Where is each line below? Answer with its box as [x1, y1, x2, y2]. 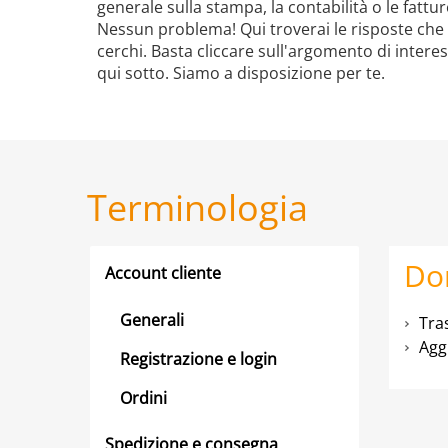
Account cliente [105, 262, 221, 284]
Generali [120, 308, 184, 331]
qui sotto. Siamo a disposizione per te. [97, 62, 385, 84]
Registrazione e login [120, 347, 277, 370]
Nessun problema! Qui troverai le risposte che [97, 18, 444, 40]
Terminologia [87, 183, 308, 232]
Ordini [120, 386, 167, 409]
